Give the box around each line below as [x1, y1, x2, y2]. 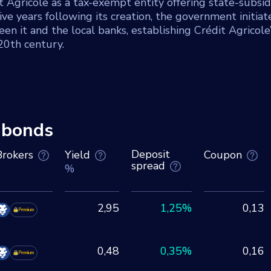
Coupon [204, 148, 242, 163]
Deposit [131, 146, 170, 162]
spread [131, 158, 165, 174]
